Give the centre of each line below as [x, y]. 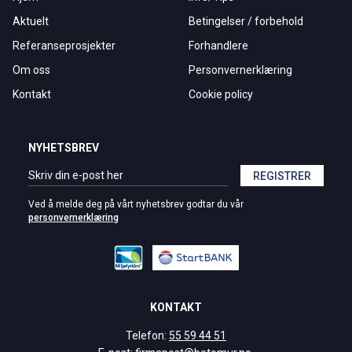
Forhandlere [218, 46]
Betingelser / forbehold [246, 21]
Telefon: [147, 335]
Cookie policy [221, 94]
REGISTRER [282, 176]
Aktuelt [31, 21]
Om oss [31, 70]
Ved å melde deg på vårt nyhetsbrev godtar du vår [136, 204]
